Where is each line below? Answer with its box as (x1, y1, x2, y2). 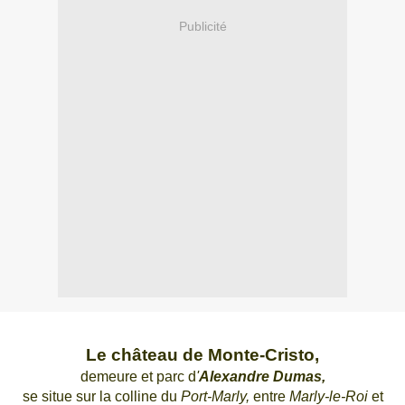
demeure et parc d (80, 369, 196, 385)
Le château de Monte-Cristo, (86, 345, 319, 365)
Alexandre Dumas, (198, 369, 325, 385)
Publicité (178, 18, 227, 33)
